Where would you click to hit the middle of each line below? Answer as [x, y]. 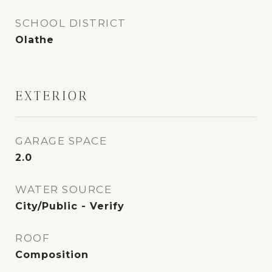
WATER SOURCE [63, 190]
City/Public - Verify [70, 206]
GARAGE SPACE [61, 141]
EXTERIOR [52, 96]
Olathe [35, 40]
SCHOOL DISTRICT [71, 23]
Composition [52, 255]
